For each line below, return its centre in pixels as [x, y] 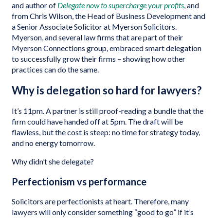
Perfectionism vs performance [79, 182]
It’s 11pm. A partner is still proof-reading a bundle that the [108, 111]
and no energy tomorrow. [54, 143]
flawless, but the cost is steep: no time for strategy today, [106, 132]
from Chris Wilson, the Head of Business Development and [109, 16]
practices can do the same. [55, 69]
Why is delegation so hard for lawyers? [107, 90]
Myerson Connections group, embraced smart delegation [107, 48]
